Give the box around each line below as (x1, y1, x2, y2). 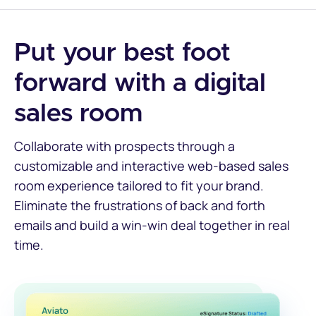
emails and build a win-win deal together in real (14, 217, 290, 234)
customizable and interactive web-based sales (14, 157, 288, 175)
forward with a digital (14, 71, 266, 97)
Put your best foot (14, 40, 231, 66)
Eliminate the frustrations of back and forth (14, 197, 265, 214)
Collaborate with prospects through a (14, 138, 235, 155)
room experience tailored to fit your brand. (14, 177, 264, 195)
